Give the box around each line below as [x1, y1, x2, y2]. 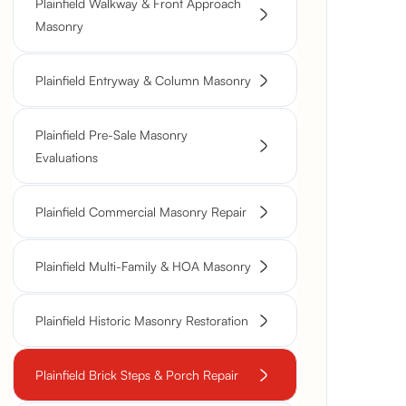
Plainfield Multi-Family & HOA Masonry [35, 258, 251, 274]
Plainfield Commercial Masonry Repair [35, 204, 246, 219]
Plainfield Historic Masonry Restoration [35, 313, 248, 328]
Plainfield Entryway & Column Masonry [35, 72, 251, 88]
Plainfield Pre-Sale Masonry [35, 127, 188, 142]
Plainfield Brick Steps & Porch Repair [35, 367, 238, 382]
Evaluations [35, 150, 98, 165]
